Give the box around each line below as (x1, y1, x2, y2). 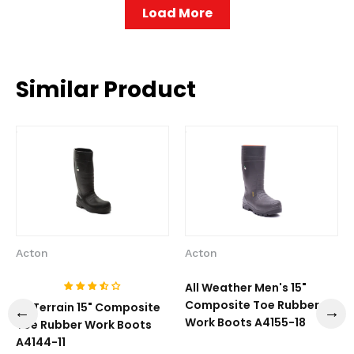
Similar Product (16, 74, 196, 105)
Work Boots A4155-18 (185, 314, 306, 330)
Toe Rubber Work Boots (16, 317, 152, 333)
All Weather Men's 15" (185, 280, 307, 296)
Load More (141, 4, 213, 22)
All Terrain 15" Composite (16, 299, 160, 315)
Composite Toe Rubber (185, 297, 319, 313)
